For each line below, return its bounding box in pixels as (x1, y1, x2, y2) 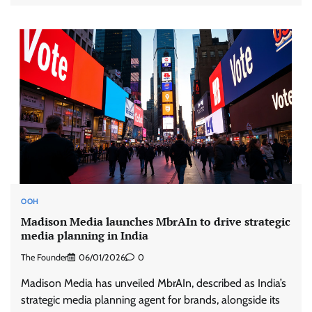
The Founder (21, 252, 68, 263)
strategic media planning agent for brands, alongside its (21, 293, 280, 307)
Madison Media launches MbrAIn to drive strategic (21, 213, 290, 229)
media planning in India (21, 227, 148, 243)
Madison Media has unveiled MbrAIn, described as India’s (21, 276, 286, 290)
